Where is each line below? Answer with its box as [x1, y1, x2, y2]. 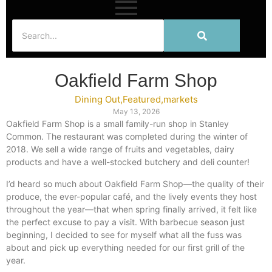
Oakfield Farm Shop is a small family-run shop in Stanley [6, 118, 229, 129]
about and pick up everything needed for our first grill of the [6, 242, 245, 253]
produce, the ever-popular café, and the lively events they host [6, 191, 257, 202]
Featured [122, 93, 161, 106]
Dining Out [74, 93, 120, 106]
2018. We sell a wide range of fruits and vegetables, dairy [6, 144, 234, 155]
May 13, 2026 [112, 107, 160, 117]
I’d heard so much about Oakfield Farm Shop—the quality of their [6, 178, 264, 189]
